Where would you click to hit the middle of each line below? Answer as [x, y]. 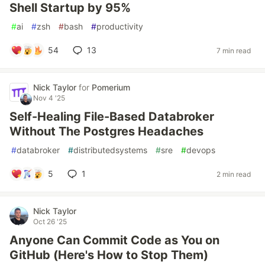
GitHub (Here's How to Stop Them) [109, 255]
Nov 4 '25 [49, 98]
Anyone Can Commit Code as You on [114, 240]
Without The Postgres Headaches [106, 131]
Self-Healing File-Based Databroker [112, 117]
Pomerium [111, 87]
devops [201, 150]
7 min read [234, 50]
